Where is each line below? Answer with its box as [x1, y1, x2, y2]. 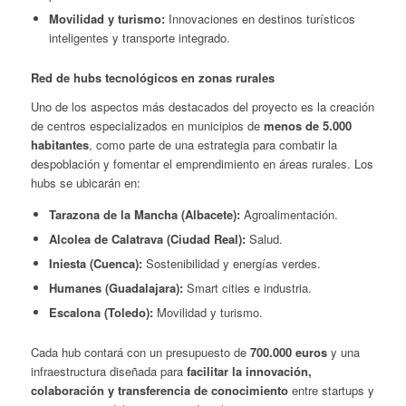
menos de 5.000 [263, 117, 352, 135]
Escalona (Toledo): [48, 304, 153, 322]
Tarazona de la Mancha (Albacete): [48, 206, 240, 224]
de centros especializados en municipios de [30, 117, 264, 135]
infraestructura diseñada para [30, 362, 187, 381]
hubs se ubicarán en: [30, 174, 140, 192]
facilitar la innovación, [186, 362, 312, 381]
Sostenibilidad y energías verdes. [141, 255, 321, 273]
